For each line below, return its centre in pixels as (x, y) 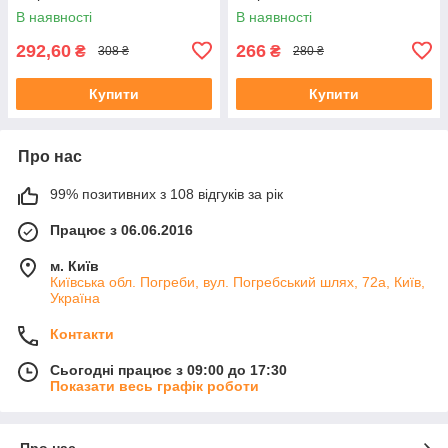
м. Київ (74, 265)
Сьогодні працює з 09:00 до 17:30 (168, 369)
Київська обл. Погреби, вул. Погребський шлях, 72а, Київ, (237, 281)
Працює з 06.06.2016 (121, 229)
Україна (75, 297)
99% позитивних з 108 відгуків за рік (166, 193)
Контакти (82, 333)
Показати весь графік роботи (154, 385)
